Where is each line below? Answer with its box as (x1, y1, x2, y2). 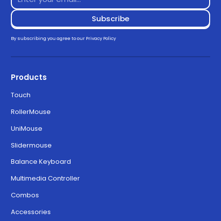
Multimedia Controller (11, 174, 80, 184)
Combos (11, 190, 39, 200)
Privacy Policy (86, 35, 116, 42)
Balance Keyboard (11, 157, 72, 167)
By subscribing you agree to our (11, 35, 86, 42)
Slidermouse (11, 140, 52, 150)
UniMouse (11, 123, 43, 133)
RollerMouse (11, 107, 51, 116)
